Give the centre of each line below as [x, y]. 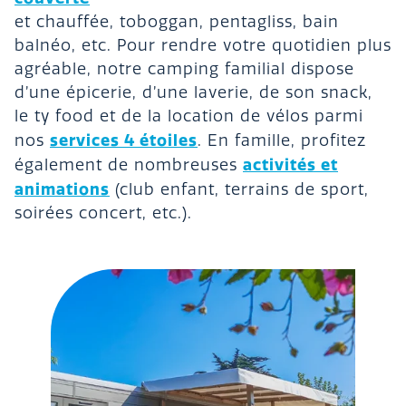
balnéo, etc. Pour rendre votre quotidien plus [203, 45]
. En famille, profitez [282, 140]
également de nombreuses [129, 165]
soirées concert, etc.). [103, 213]
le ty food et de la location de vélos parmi [189, 116]
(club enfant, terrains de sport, [239, 189]
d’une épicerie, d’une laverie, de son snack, [193, 92]
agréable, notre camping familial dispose [184, 69]
